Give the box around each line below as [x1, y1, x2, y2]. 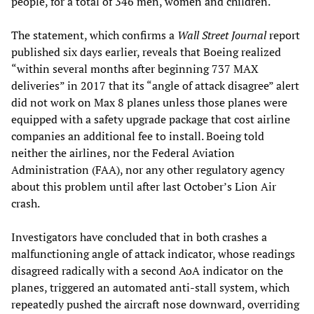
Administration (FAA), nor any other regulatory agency [11, 161, 285, 177]
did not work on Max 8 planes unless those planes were [11, 94, 287, 110]
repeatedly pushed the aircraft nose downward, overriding [11, 296, 299, 312]
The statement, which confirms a [11, 27, 177, 43]
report [266, 27, 300, 43]
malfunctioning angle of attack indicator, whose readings [11, 245, 295, 261]
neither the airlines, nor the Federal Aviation [11, 144, 235, 161]
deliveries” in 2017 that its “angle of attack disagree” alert [11, 77, 299, 93]
